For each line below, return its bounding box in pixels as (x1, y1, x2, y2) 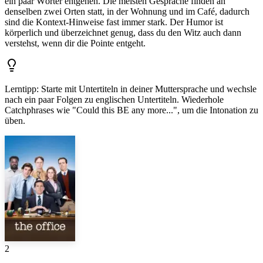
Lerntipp (5, 84, 36, 95)
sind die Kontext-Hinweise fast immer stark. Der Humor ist (5, 17, 223, 28)
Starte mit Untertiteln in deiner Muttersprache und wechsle (41, 84, 257, 95)
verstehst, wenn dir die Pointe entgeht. (5, 38, 146, 49)
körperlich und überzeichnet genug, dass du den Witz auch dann (5, 28, 241, 38)
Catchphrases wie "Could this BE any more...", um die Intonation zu (5, 105, 258, 116)
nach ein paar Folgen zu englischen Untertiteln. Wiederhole (5, 95, 224, 105)
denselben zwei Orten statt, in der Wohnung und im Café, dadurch (5, 6, 249, 17)
